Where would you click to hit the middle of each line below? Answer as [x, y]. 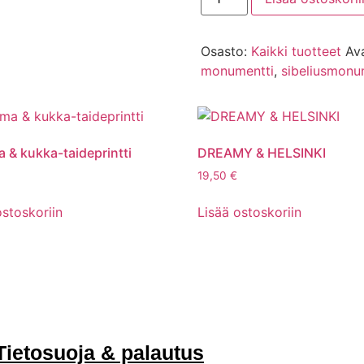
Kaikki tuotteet [296, 52]
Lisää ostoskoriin [250, 212]
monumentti [237, 71]
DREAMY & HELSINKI [262, 153]
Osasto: [225, 52]
